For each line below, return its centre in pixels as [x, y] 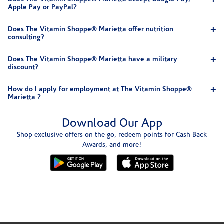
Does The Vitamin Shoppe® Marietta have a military [93, 59]
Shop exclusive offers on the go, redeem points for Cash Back [112, 135]
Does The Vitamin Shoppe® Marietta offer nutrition [91, 29]
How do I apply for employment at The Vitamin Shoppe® [100, 89]
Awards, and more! [112, 145]
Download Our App [112, 124]
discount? [23, 67]
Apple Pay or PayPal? [42, 7]
